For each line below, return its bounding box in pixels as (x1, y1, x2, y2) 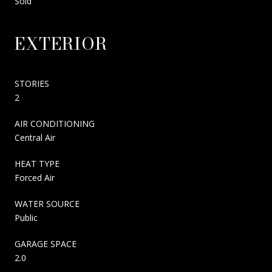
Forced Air (15, 171, 55, 183)
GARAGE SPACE (15, 237, 76, 250)
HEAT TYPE (15, 157, 59, 169)
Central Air (15, 131, 55, 143)
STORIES (15, 77, 49, 89)
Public (15, 211, 38, 223)
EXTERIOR (15, 30, 107, 56)
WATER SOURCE (15, 197, 80, 209)
